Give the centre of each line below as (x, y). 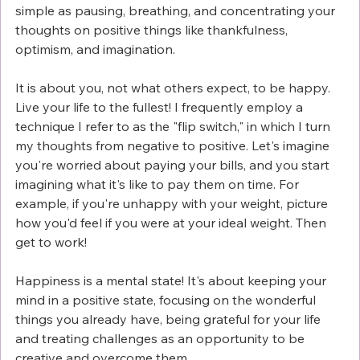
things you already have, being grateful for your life (170, 319)
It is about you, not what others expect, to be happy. (174, 88)
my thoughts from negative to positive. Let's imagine (174, 146)
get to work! (51, 242)
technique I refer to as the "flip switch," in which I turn (174, 127)
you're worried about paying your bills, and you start (174, 165)
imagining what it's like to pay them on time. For (159, 184)
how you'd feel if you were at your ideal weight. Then (172, 223)
